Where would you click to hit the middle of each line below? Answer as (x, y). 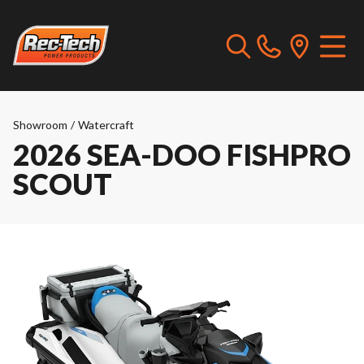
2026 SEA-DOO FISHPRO (182, 154)
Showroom (40, 125)
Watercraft (106, 125)
